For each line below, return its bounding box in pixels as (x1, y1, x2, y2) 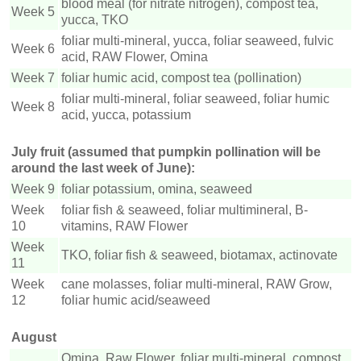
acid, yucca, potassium (61, 108, 194, 122)
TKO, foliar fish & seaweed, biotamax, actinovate (61, 248, 338, 263)
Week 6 (11, 42, 55, 56)
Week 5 (11, 5, 55, 19)
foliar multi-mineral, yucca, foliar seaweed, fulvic (61, 34, 334, 48)
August (11, 330, 60, 345)
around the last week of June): (11, 161, 195, 176)
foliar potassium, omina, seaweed (61, 182, 252, 197)
